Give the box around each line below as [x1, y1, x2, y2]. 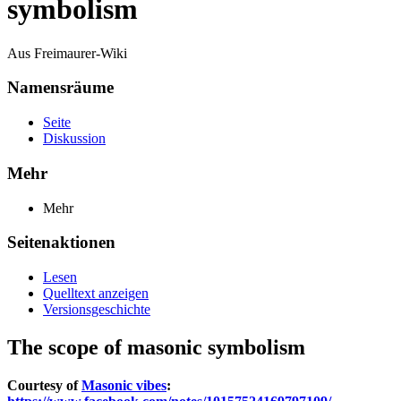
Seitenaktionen [7, 233, 115, 252]
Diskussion [43, 131, 106, 147]
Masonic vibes [81, 377, 166, 393]
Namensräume [7, 78, 114, 98]
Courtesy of [7, 377, 81, 393]
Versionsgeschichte [43, 302, 150, 318]
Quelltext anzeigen [43, 286, 149, 302]
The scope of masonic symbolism [7, 335, 305, 359]
